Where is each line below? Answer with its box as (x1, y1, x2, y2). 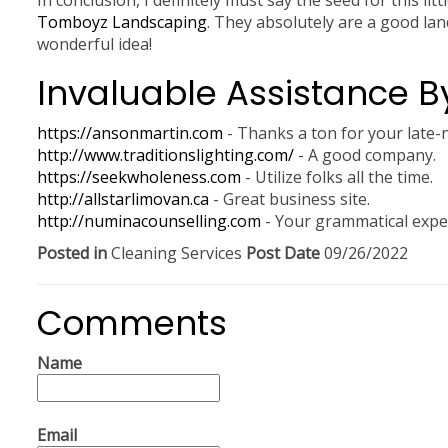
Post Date (246, 242, 320, 264)
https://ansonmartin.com (37, 122, 223, 144)
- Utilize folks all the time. (241, 166, 433, 188)
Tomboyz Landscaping (37, 11, 207, 33)
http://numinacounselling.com (37, 210, 261, 232)
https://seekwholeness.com (37, 166, 241, 188)
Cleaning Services (107, 242, 246, 264)
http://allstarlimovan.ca (37, 188, 209, 210)
